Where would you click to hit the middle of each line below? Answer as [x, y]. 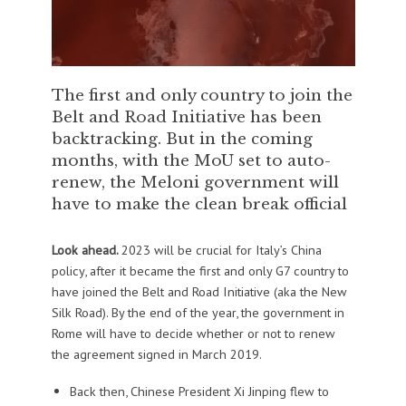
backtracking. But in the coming [182, 139]
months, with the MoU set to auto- [191, 161]
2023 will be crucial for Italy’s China [221, 250]
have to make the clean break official [199, 204]
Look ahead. [86, 250]
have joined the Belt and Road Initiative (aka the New [199, 292]
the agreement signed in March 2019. [156, 354]
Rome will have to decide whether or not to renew [193, 333]
